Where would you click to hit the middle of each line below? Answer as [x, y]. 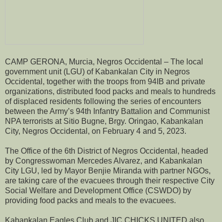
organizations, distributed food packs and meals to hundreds [110, 91]
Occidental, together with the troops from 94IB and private [105, 81]
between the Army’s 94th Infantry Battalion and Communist [107, 111]
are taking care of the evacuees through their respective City [110, 180]
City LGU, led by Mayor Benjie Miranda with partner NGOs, [108, 170]
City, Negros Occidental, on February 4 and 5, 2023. [96, 131]
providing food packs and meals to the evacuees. [90, 200]
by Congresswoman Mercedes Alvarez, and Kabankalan [104, 161]
